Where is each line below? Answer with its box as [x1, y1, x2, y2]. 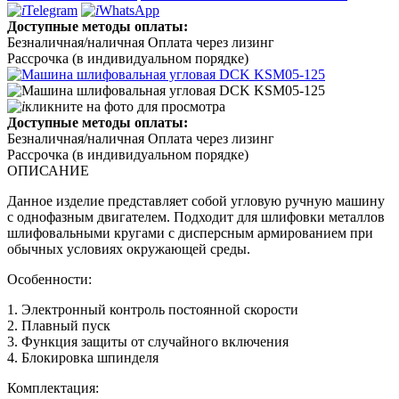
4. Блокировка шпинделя [7, 349, 159, 365]
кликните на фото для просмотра [25, 98, 225, 114]
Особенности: [7, 271, 92, 287]
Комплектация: [7, 379, 99, 395]
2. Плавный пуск [7, 317, 110, 333]
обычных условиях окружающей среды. [7, 240, 254, 256]
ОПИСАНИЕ [7, 162, 89, 178]
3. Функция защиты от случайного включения [7, 333, 289, 349]
